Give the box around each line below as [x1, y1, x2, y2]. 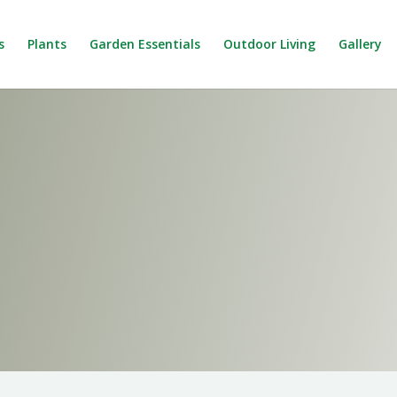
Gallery [339, 35, 382, 52]
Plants [27, 35, 66, 52]
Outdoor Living [223, 35, 315, 52]
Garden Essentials [90, 35, 200, 52]
